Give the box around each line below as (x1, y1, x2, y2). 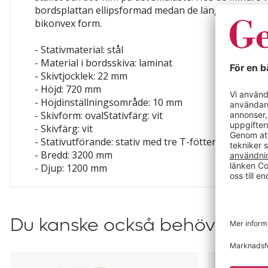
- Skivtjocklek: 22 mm (35, 69, 127, 83)
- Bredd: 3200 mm (35, 148, 112, 162)
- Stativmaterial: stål (35, 43, 123, 56)
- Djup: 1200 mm (35, 162, 107, 175)
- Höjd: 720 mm (35, 83, 101, 96)
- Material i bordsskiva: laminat (35, 56, 172, 69)
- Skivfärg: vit (35, 122, 93, 135)
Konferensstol (10, 251, 82, 266)
